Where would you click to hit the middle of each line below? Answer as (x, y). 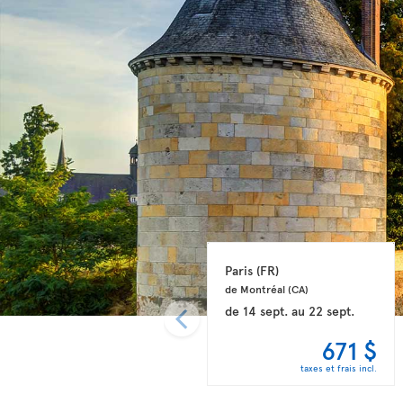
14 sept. (265, 310)
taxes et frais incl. (339, 367)
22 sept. (331, 310)
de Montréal (256, 288)
